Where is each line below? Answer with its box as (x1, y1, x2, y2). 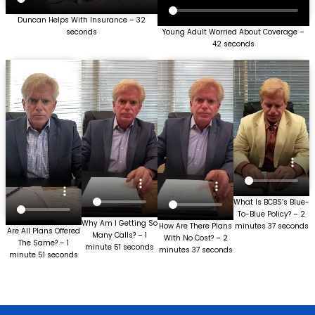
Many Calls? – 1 (92, 229, 147, 240)
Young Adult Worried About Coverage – (162, 26, 304, 37)
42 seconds (212, 38, 255, 49)
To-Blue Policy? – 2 (238, 208, 305, 219)
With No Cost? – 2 (163, 232, 228, 243)
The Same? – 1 (18, 238, 69, 249)
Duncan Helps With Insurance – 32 (18, 14, 146, 25)
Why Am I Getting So (82, 217, 157, 229)
